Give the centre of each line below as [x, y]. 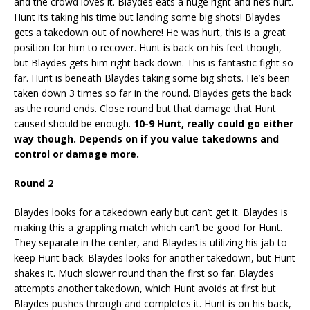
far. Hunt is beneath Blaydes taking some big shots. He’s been [152, 77]
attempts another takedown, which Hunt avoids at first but [145, 288]
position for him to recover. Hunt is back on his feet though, [148, 47]
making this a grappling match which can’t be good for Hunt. [148, 227]
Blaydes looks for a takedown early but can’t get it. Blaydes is [151, 212]
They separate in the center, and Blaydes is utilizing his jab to [151, 242]
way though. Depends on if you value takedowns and [146, 138]
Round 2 [34, 183]
